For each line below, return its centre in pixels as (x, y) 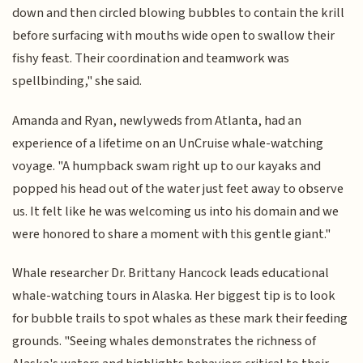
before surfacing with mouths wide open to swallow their (174, 36)
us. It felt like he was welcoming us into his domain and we (176, 211)
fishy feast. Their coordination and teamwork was (151, 59)
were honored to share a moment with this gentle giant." (172, 234)
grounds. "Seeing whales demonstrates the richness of (164, 341)
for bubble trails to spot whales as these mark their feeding (180, 318)
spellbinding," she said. (77, 81)
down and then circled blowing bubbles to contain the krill (179, 13)
